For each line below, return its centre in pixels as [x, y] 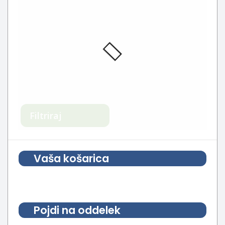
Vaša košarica [71, 159]
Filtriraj [46, 116]
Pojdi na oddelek [77, 210]
